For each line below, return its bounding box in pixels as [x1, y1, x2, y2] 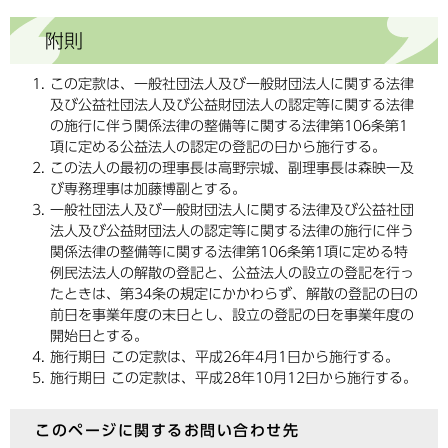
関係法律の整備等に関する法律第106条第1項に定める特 [50, 245, 408, 260]
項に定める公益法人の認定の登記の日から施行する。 [50, 140, 386, 155]
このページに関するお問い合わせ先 [35, 423, 299, 439]
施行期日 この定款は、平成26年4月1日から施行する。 [50, 350, 399, 365]
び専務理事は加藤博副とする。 [50, 182, 246, 197]
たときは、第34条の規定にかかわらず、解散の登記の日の [50, 287, 418, 302]
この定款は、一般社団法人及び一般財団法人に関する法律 [50, 77, 414, 92]
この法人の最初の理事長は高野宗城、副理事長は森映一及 [50, 161, 414, 176]
